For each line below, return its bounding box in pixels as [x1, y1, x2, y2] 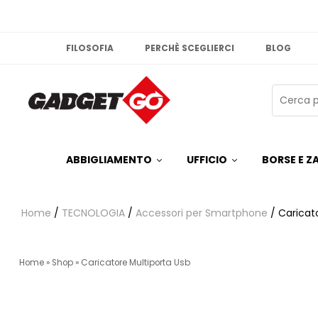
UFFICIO [187, 153, 228, 168]
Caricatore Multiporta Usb [81, 257, 190, 269]
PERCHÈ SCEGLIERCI [145, 42, 235, 54]
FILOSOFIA [66, 42, 114, 54]
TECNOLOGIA [62, 206, 125, 221]
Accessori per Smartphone [136, 206, 268, 221]
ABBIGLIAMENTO [66, 153, 153, 168]
